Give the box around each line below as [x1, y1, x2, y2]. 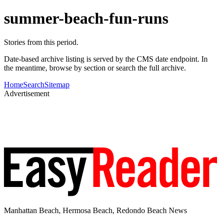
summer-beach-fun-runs [4, 9, 168, 27]
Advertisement [4, 89, 49, 98]
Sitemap [44, 80, 70, 89]
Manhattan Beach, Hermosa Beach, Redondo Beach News [4, 206, 187, 215]
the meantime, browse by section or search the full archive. [4, 64, 186, 73]
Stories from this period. [4, 38, 78, 47]
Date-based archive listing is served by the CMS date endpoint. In [4, 55, 208, 64]
